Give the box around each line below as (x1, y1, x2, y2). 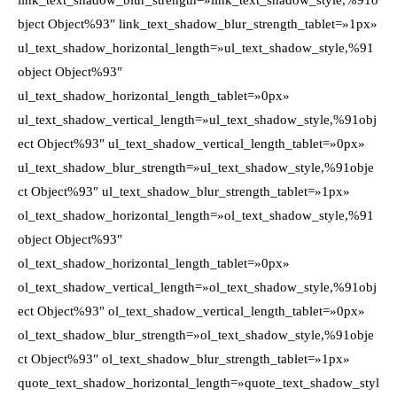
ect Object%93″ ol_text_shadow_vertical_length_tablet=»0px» (18, 304, 365, 318)
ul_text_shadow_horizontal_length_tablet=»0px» (18, 89, 290, 103)
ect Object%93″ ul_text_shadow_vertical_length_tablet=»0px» (18, 136, 365, 151)
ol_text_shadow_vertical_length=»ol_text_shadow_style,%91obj (18, 280, 377, 294)
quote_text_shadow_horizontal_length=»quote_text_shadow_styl (18, 376, 379, 390)
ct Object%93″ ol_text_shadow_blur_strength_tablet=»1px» (18, 352, 350, 366)
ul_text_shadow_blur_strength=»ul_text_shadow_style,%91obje (18, 160, 374, 175)
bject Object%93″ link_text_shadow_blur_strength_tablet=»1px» (18, 17, 378, 31)
